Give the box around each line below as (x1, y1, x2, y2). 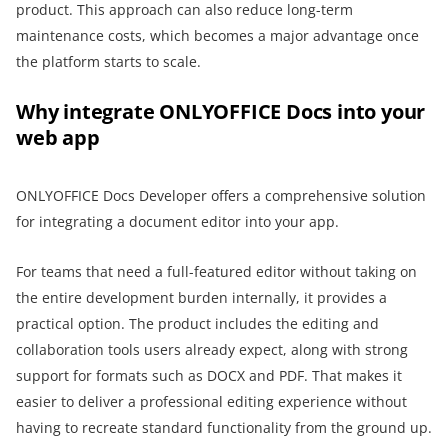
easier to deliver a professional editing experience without (16, 391, 407, 411)
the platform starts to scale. (16, 51, 201, 71)
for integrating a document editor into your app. (16, 211, 339, 231)
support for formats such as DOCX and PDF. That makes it (16, 365, 402, 385)
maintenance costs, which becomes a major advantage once (16, 25, 419, 45)
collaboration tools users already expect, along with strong (16, 339, 408, 359)
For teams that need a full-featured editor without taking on (16, 261, 417, 281)
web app (16, 123, 100, 151)
